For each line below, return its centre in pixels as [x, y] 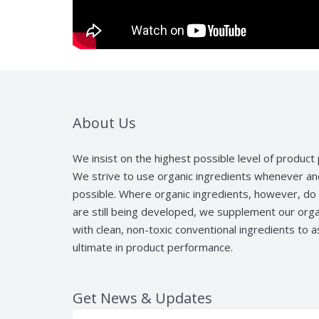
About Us [104, 123]
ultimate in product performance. [153, 247]
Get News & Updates [142, 298]
